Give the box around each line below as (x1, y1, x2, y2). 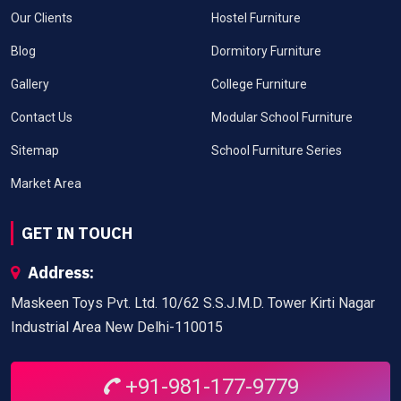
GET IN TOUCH (21, 223, 132, 244)
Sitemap (11, 143, 59, 158)
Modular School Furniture (211, 110, 353, 125)
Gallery (11, 77, 49, 92)
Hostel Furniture (211, 11, 301, 26)
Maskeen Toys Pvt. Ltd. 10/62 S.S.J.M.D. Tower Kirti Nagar (11, 294, 375, 312)
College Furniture (211, 77, 307, 92)
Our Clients (11, 11, 73, 26)
